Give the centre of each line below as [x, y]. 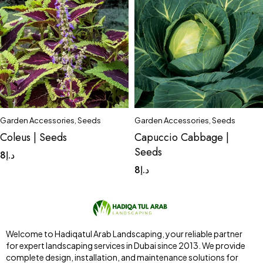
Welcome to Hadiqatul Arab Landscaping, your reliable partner [124, 234]
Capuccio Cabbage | [182, 137]
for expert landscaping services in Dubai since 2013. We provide [126, 246]
